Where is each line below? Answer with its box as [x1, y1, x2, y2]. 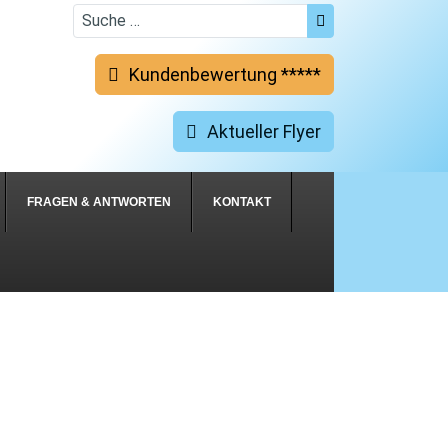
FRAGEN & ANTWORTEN [27, 194, 171, 209]
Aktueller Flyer [207, 120, 321, 142]
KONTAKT [213, 194, 271, 209]
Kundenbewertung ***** [129, 63, 321, 85]
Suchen [333, 6, 394, 27]
